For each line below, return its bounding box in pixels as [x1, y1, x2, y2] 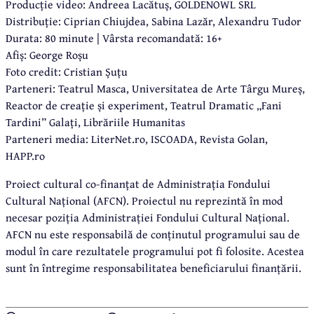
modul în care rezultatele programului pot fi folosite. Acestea [6, 242, 304, 259]
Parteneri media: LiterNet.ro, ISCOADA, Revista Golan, [6, 130, 268, 147]
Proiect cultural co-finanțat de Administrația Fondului [6, 175, 271, 192]
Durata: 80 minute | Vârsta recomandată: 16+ [6, 29, 222, 46]
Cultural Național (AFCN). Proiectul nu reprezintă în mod [6, 191, 283, 209]
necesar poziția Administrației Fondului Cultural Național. [6, 208, 289, 226]
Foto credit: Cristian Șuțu [6, 62, 128, 80]
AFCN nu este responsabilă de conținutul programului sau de [6, 225, 300, 243]
